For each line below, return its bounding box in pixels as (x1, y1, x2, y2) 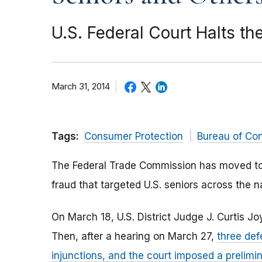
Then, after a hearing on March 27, (51, 230, 217, 243)
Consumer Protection (84, 130, 183, 143)
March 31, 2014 (51, 81, 110, 92)
